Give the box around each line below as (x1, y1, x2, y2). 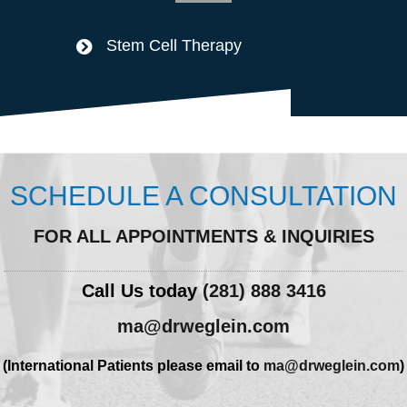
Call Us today (81, 281, 203, 301)
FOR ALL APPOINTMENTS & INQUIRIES (33, 226, 374, 246)
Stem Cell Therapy (106, 36, 242, 55)
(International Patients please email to (3, 358, 263, 373)
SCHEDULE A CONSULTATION (10, 181, 397, 211)
